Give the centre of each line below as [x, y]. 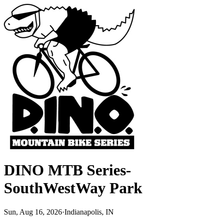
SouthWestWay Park [73, 188]
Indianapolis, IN [89, 212]
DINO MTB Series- [68, 170]
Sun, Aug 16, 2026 [33, 212]
